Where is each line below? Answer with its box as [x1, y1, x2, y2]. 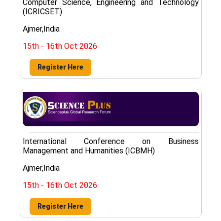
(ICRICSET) [23, 6, 62, 16]
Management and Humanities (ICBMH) [23, 146, 155, 155]
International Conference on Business [23, 136, 199, 146]
